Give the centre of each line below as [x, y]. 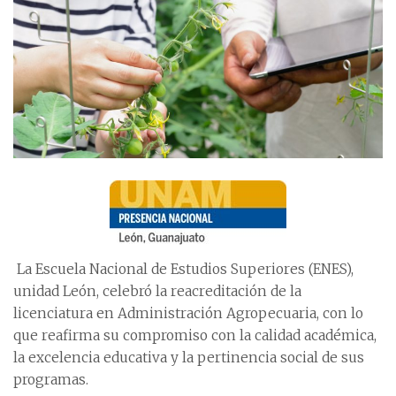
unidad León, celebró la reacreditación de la [157, 292]
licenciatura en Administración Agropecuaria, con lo [188, 314]
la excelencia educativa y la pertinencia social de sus [189, 358]
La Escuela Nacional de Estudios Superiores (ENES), [183, 270]
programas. [51, 380]
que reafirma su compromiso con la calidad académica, [195, 336]
